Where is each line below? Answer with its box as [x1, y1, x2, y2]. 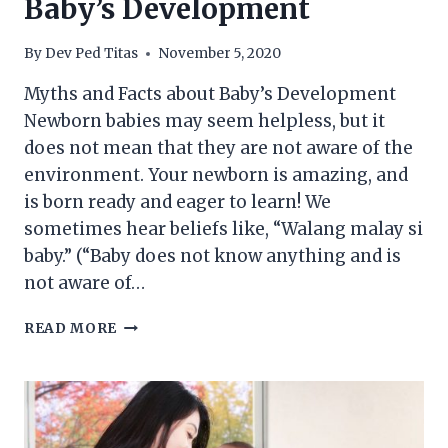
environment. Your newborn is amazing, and [24, 164, 408, 187]
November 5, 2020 [158, 45, 282, 63]
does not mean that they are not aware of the [24, 137, 413, 160]
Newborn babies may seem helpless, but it [24, 110, 385, 133]
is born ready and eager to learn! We [24, 191, 331, 214]
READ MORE [24, 320, 118, 338]
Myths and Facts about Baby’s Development [24, 83, 396, 106]
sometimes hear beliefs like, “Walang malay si [24, 218, 423, 241]
